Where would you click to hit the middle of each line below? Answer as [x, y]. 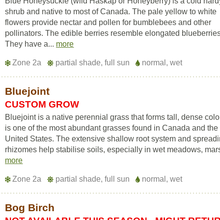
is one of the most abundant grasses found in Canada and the [112, 128]
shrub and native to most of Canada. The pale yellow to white [111, 12]
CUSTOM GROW [42, 104]
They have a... [31, 44]
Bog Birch [30, 207]
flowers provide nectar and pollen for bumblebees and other [108, 22]
